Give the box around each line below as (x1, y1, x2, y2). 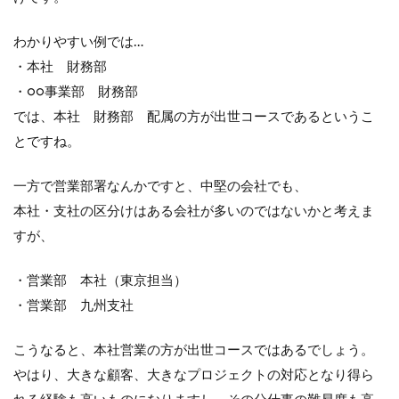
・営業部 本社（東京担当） (13, 273, 187, 288)
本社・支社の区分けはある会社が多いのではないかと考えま (13, 204, 374, 218)
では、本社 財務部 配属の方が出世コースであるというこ (13, 110, 374, 124)
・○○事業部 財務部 (13, 85, 138, 99)
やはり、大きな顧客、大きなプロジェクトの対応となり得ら (13, 368, 374, 382)
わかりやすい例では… (13, 35, 143, 49)
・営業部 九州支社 (13, 298, 134, 313)
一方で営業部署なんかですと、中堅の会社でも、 (13, 179, 307, 193)
